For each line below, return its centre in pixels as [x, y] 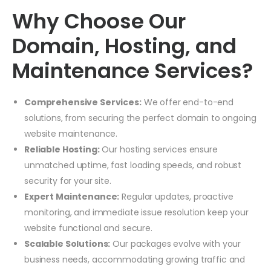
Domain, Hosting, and [124, 46]
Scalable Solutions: [67, 243]
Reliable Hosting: [62, 149]
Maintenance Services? [132, 70]
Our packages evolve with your [176, 243]
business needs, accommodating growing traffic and [135, 259]
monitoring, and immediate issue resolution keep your [136, 212]
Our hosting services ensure [158, 149]
